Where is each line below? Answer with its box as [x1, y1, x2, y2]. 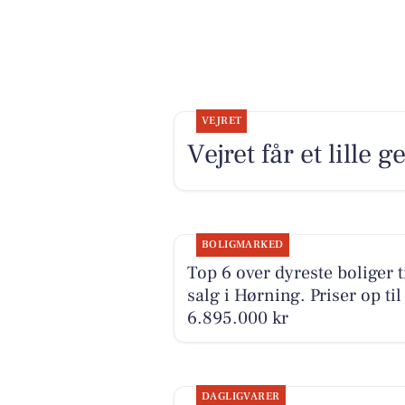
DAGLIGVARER [201, 389, 280, 403]
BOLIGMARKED [201, 237, 284, 251]
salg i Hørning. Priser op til [186, 283, 401, 307]
